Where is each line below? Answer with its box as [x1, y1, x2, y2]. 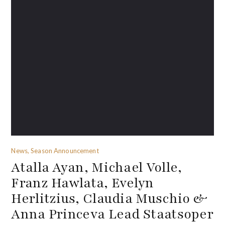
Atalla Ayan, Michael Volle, [11, 158, 182, 177]
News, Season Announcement [11, 147, 99, 155]
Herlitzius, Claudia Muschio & [11, 189, 208, 208]
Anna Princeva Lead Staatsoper [11, 205, 214, 223]
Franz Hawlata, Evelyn [11, 174, 154, 192]
